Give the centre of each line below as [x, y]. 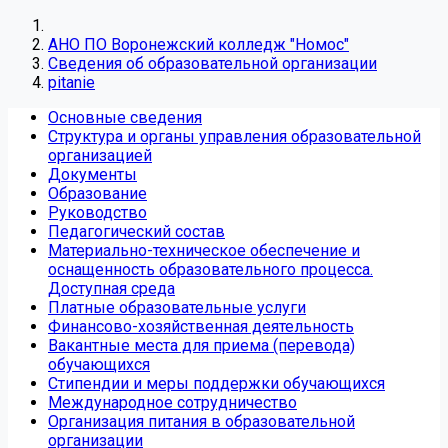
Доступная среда [111, 288]
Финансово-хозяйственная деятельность [201, 326]
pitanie [71, 82]
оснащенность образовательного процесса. [210, 269]
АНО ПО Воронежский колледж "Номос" [198, 44]
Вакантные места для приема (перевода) [201, 345]
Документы [92, 174]
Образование [97, 193]
